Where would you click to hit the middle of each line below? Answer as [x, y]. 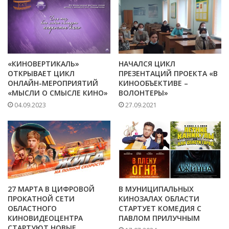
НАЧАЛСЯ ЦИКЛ [147, 64]
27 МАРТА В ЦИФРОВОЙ [51, 189]
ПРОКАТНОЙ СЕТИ [41, 198]
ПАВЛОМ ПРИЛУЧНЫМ [159, 218]
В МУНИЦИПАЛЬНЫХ [156, 189]
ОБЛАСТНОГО [32, 208]
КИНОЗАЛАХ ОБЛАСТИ [159, 198]
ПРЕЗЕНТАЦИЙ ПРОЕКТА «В [168, 74]
